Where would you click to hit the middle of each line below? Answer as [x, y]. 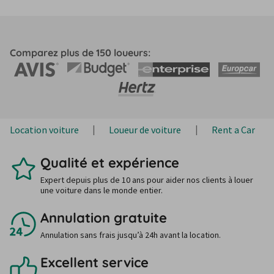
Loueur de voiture [145, 130]
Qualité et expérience [110, 163]
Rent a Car [233, 130]
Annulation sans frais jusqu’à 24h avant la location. [131, 235]
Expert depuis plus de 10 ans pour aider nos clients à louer [147, 180]
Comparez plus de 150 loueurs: [80, 53]
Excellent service [94, 262]
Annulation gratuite [104, 218]
